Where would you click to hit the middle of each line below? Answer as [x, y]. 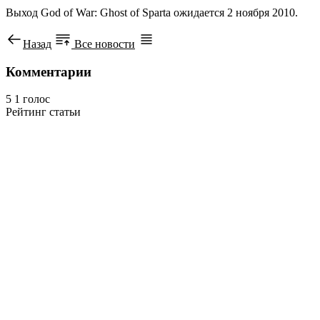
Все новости [103, 44]
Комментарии [49, 71]
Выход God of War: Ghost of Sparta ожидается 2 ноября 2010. [152, 12]
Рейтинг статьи [43, 112]
